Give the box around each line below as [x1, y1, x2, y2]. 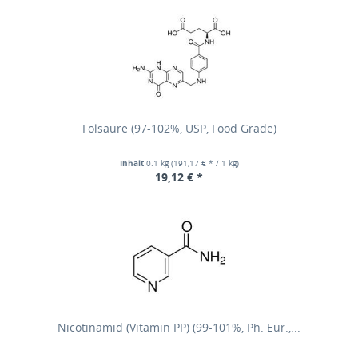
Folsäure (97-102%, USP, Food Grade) [82, 121, 276, 136]
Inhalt [119, 157, 146, 169]
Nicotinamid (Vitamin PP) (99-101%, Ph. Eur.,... [58, 320, 300, 335]
